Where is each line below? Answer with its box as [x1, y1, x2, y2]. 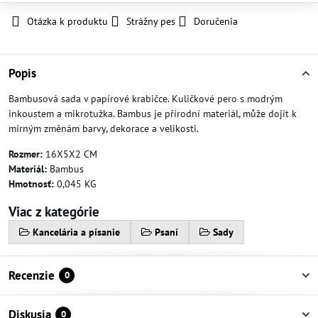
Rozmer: [9, 148, 43, 160]
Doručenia [194, 15, 238, 28]
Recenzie [9, 268, 55, 283]
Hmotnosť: [9, 177, 54, 190]
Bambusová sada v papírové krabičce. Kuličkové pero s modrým [9, 92, 283, 105]
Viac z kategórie [9, 202, 99, 220]
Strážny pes [126, 15, 175, 28]
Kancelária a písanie [33, 226, 120, 238]
